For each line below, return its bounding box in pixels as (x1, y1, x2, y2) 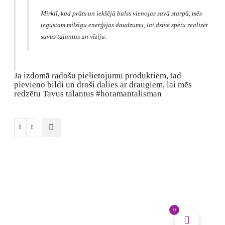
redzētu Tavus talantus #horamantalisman (14, 88, 162, 98)
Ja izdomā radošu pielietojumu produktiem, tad (14, 70, 181, 80)
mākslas (25, 147, 47, 155)
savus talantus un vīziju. (40, 32, 106, 40)
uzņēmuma (25, 137, 55, 145)
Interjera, (25, 128, 50, 136)
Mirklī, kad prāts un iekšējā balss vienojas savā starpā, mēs (40, 9, 202, 17)
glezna (25, 156, 44, 164)
